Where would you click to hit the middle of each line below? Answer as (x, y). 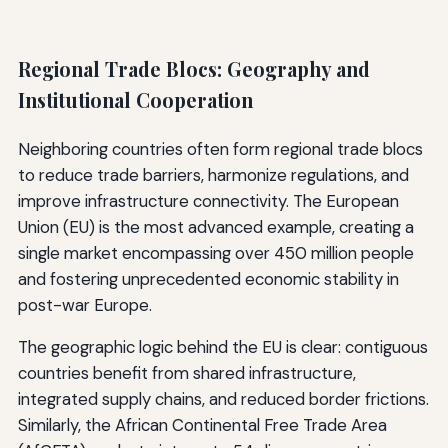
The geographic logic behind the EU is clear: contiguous (222, 346)
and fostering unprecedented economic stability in (208, 278)
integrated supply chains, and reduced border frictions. (223, 398)
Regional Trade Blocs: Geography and (193, 68)
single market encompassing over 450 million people (215, 252)
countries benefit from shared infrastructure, (186, 372)
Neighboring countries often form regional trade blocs (220, 148)
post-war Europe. (84, 304)
